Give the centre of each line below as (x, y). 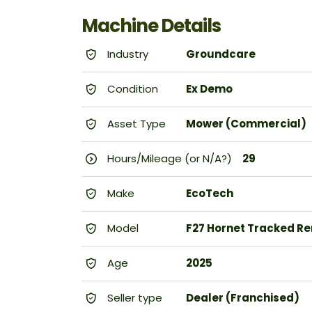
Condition (131, 89)
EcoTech (210, 194)
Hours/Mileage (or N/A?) (168, 159)
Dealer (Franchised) (243, 298)
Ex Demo (209, 89)
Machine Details (151, 26)
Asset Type (135, 124)
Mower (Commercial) (246, 124)
